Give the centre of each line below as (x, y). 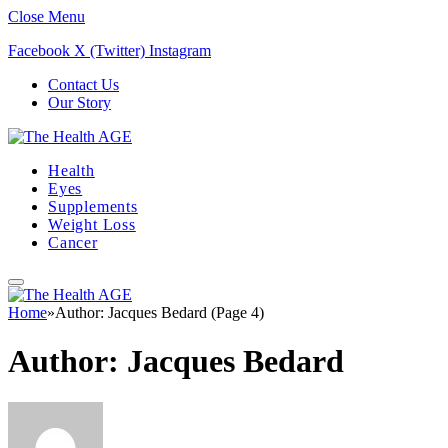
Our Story (79, 102)
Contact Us (83, 84)
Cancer (73, 242)
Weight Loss (92, 224)
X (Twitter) (109, 50)
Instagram (180, 50)
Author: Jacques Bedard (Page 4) (159, 312)
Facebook (39, 50)
